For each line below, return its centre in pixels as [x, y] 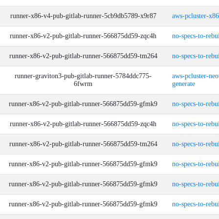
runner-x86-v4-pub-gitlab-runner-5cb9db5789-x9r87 [83, 16]
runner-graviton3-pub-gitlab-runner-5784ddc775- [83, 76]
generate [184, 84]
